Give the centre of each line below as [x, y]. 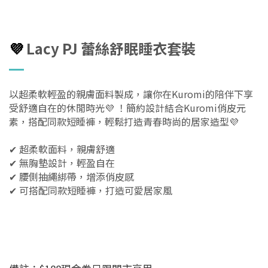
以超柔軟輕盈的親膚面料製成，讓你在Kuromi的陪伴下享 [131, 94]
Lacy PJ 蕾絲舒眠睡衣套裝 [111, 48]
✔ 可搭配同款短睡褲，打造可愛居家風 [91, 191]
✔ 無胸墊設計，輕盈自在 [62, 163]
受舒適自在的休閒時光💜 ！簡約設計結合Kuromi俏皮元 [127, 108]
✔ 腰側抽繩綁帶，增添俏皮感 [71, 177]
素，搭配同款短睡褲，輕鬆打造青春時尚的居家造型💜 [124, 122]
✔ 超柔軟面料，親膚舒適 [62, 149]
